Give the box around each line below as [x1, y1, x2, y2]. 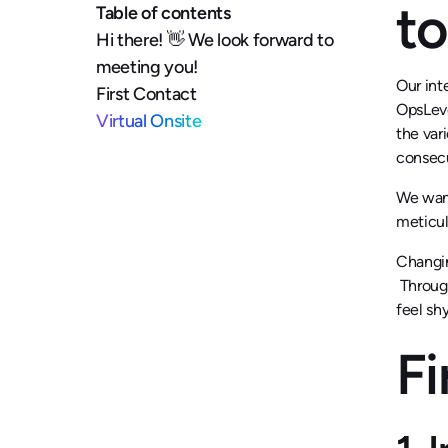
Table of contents [96, 2, 231, 24]
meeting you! [96, 56, 199, 78]
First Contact [96, 83, 197, 105]
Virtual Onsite [96, 110, 202, 132]
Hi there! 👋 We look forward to [96, 29, 334, 51]
